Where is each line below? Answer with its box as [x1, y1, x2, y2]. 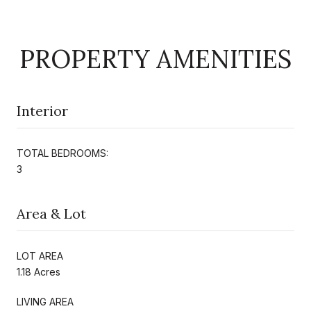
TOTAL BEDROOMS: [17, 146, 108, 159]
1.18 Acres [17, 265, 60, 278]
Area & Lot [17, 204, 86, 222]
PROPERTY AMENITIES [19, 42, 292, 75]
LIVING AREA [17, 295, 74, 308]
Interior [17, 101, 68, 119]
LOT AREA [17, 249, 63, 262]
